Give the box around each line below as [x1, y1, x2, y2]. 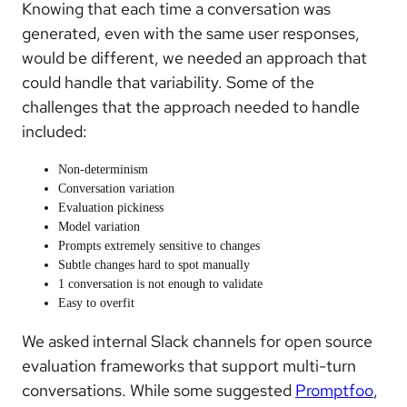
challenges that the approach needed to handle [22, 95, 360, 117]
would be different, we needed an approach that [22, 46, 367, 68]
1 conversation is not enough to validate [58, 276, 263, 291]
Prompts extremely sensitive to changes [58, 238, 260, 253]
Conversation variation [58, 181, 174, 195]
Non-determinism [58, 162, 148, 176]
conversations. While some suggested [22, 379, 295, 401]
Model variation [58, 219, 140, 233]
